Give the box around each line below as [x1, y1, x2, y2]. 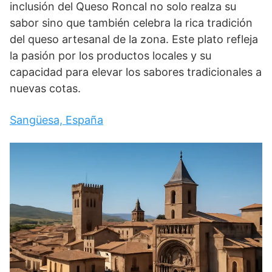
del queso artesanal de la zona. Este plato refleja [10, 32, 258, 46]
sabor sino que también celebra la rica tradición [10, 16, 253, 29]
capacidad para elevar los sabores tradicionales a [10, 65, 262, 78]
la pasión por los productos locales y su [10, 49, 211, 62]
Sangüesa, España [10, 113, 103, 126]
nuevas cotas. [10, 81, 81, 95]
